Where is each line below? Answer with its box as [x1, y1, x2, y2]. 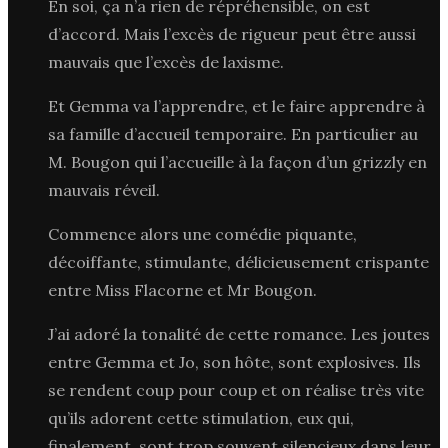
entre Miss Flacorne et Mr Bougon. [48, 279, 317, 300]
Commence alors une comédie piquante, [48, 223, 357, 244]
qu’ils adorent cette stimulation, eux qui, [48, 407, 354, 428]
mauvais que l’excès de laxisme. [48, 51, 284, 72]
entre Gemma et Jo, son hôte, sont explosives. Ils [48, 351, 421, 372]
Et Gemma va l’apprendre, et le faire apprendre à [48, 95, 425, 116]
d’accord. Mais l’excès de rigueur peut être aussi [48, 23, 416, 44]
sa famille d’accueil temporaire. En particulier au [48, 123, 418, 144]
